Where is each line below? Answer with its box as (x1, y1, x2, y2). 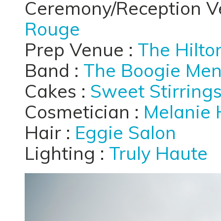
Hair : (25, 121, 75, 144)
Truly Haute (109, 142, 208, 164)
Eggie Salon (75, 121, 176, 144)
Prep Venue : (25, 38, 138, 61)
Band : (25, 59, 83, 81)
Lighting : (25, 142, 109, 164)
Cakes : (25, 79, 90, 102)
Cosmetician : (25, 100, 144, 123)
